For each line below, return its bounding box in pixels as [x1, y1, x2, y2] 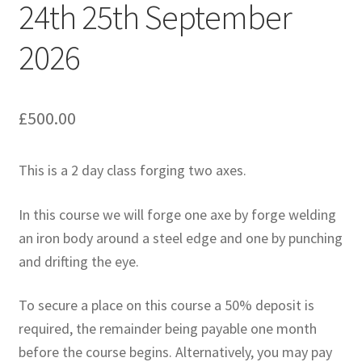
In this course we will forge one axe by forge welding [18, 204, 336, 224]
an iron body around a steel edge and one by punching [18, 228, 343, 247]
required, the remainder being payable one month [18, 318, 317, 338]
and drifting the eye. [18, 251, 139, 271]
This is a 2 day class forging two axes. [18, 161, 246, 180]
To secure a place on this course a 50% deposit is [18, 295, 314, 314]
